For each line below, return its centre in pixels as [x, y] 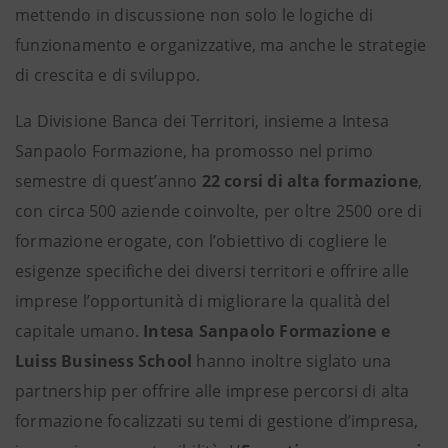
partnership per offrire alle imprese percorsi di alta [212, 391]
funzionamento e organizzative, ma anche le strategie [221, 45]
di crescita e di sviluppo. [108, 75]
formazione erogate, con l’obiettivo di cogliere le [201, 241]
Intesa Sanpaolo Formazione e [264, 331]
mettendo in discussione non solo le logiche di [194, 15]
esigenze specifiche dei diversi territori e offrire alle [212, 271]
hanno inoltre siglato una [292, 361]
